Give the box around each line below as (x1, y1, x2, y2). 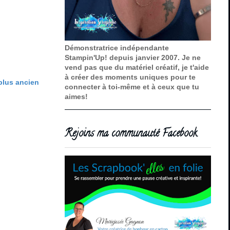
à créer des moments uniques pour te (65, 73, 196, 82)
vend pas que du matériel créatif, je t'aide (65, 63, 209, 72)
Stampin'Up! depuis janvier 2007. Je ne (65, 53, 201, 62)
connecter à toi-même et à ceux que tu (65, 83, 199, 91)
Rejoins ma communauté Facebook (65, 126, 197, 143)
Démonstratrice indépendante (65, 44, 169, 52)
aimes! (65, 92, 88, 101)
